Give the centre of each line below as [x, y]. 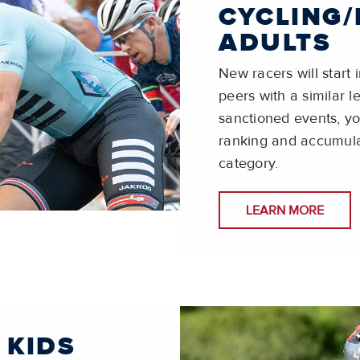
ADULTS [275, 43]
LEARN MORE [285, 210]
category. [249, 164]
